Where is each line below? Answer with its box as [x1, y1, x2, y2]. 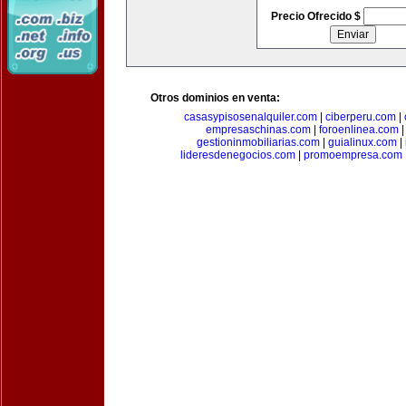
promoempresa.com [304, 149, 402, 161]
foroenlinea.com [318, 123, 399, 136]
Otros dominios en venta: [150, 92, 280, 104]
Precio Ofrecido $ [270, 10, 363, 23]
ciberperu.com [325, 111, 396, 123]
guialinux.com [327, 136, 397, 149]
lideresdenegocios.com [180, 149, 295, 161]
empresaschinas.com [205, 123, 311, 136]
